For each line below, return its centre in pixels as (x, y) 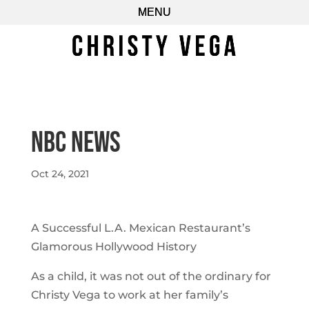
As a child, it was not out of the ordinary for (151, 276)
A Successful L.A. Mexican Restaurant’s (140, 228)
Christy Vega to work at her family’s (129, 295)
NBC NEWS (76, 143)
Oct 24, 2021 (60, 174)
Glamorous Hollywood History (113, 247)
